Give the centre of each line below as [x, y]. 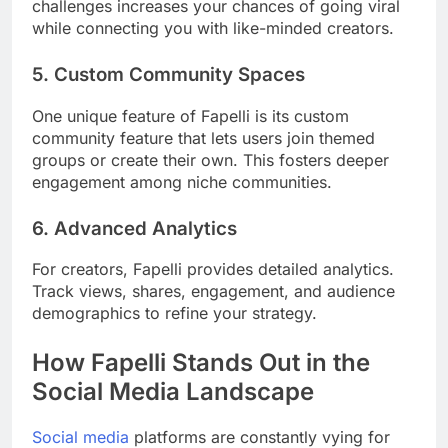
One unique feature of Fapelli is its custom [190, 115]
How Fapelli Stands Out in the [201, 363]
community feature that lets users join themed [203, 137]
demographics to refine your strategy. [174, 313]
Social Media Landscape [173, 392]
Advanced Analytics [145, 228]
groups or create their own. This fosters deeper [210, 159]
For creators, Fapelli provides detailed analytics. [213, 269]
